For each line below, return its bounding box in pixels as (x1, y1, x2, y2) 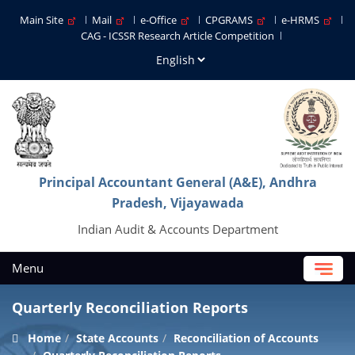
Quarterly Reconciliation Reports (12, 298, 248, 317)
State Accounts (76, 330, 158, 345)
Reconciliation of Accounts (174, 330, 319, 345)
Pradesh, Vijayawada (111, 194, 244, 212)
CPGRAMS (205, 13, 258, 27)
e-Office (140, 13, 181, 27)
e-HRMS (281, 13, 324, 27)
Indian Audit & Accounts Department (77, 221, 278, 237)
